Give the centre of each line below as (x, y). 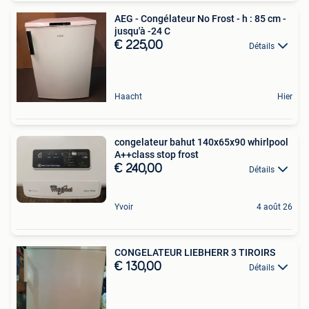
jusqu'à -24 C (142, 31)
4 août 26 (275, 207)
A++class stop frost (157, 154)
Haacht (128, 96)
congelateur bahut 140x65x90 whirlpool (201, 142)
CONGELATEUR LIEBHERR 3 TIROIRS (253, 252)
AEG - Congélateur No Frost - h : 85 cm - (200, 18)
